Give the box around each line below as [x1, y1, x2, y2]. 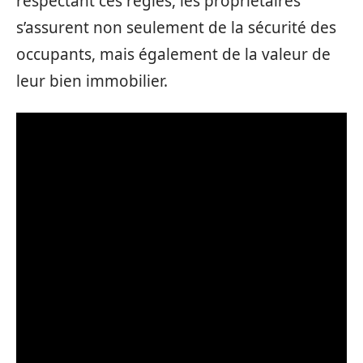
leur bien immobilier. [16, 70, 168, 92]
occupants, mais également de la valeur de [16, 43, 331, 65]
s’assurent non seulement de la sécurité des [16, 16, 336, 38]
